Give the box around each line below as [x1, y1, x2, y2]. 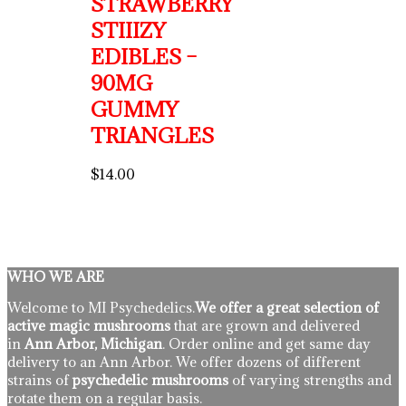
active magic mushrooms [7, 316, 174, 335]
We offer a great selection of [195, 298, 379, 317]
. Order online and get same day [162, 334, 371, 353]
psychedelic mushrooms [72, 371, 232, 390]
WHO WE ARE [7, 266, 104, 285]
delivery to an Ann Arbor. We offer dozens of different [7, 353, 361, 372]
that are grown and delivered [174, 316, 360, 335]
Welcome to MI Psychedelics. [7, 298, 195, 317]
